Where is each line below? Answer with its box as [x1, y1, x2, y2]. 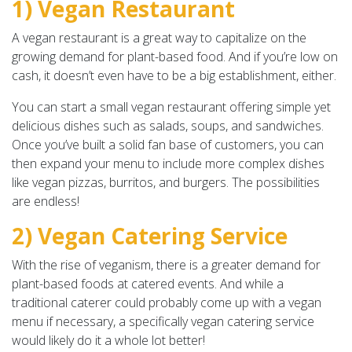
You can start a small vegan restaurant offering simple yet [12, 97, 331, 115]
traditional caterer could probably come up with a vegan [12, 293, 321, 311]
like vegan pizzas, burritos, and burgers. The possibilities [12, 173, 320, 191]
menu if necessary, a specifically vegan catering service [12, 312, 314, 330]
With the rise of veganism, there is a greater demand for [12, 255, 321, 273]
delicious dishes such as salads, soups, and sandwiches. [12, 116, 324, 134]
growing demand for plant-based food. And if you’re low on [12, 47, 338, 65]
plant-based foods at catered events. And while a [12, 274, 284, 292]
